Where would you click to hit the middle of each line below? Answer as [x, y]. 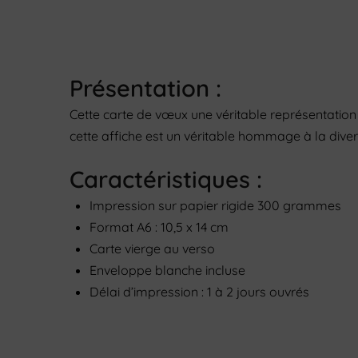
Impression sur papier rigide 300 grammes [215, 205]
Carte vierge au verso [154, 249]
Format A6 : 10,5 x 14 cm [159, 227]
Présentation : [149, 88]
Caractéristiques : [172, 179]
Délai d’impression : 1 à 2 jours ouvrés [199, 292]
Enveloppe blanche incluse [169, 270]
